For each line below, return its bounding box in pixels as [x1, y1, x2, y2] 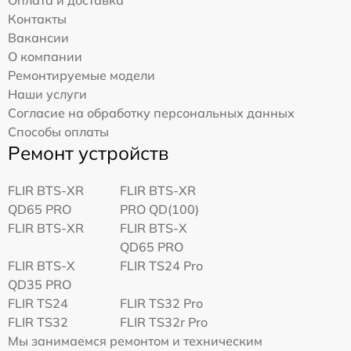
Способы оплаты [8, 124, 109, 140]
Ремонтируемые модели [8, 67, 155, 84]
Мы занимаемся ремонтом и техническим [8, 333, 262, 349]
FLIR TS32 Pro [120, 295, 204, 312]
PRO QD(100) [120, 201, 200, 218]
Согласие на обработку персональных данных [8, 105, 295, 121]
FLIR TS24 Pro [120, 258, 204, 274]
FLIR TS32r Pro [120, 314, 208, 331]
